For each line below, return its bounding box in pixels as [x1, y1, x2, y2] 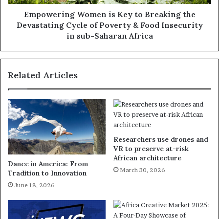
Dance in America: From [8, 159, 88, 168]
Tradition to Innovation [8, 169, 87, 177]
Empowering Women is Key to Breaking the [23, 9, 196, 20]
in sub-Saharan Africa [66, 31, 153, 41]
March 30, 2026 [120, 166, 165, 174]
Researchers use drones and [113, 135, 208, 144]
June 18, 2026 [14, 181, 55, 189]
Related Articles [8, 69, 78, 81]
